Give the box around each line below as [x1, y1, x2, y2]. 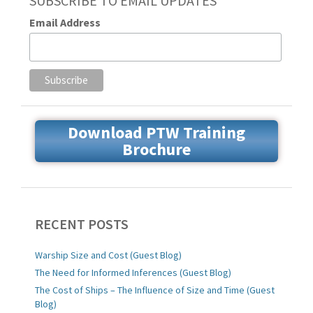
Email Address [29, 15, 101, 30]
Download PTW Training [68, 122, 245, 144]
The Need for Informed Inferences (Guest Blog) [35, 266, 231, 279]
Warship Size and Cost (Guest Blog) [35, 249, 182, 262]
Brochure [122, 138, 191, 161]
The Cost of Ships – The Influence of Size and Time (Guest [35, 284, 275, 297]
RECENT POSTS [35, 215, 129, 233]
